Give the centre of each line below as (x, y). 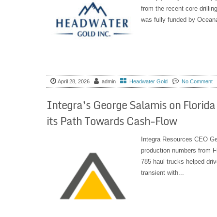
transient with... (162, 172)
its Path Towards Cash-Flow (111, 121)
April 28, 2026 (73, 82)
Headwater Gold (148, 82)
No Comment (197, 82)
